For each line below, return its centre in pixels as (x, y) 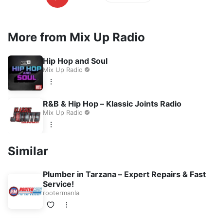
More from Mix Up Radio (76, 37)
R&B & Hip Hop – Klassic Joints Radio (112, 104)
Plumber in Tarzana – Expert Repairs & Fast (124, 174)
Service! (58, 184)
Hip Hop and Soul (75, 61)
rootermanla (61, 193)
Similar (28, 151)
